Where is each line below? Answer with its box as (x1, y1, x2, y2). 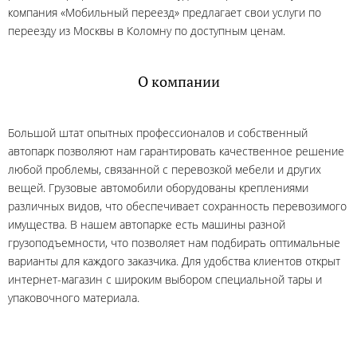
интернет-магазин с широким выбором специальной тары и (8, 272, 322, 287)
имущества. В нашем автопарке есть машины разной (8, 217, 285, 232)
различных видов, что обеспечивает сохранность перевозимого (8, 198, 347, 214)
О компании (137, 72, 220, 91)
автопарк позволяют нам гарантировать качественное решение (8, 143, 344, 159)
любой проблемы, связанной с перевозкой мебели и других (8, 162, 321, 177)
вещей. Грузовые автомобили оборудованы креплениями (8, 180, 308, 195)
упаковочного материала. (8, 290, 139, 305)
